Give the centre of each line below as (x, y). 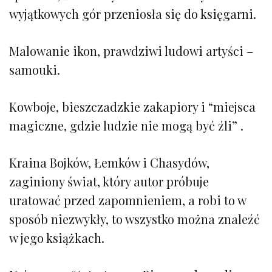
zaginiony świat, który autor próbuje (109, 181)
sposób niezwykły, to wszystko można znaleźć (134, 219)
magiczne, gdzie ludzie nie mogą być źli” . (126, 125)
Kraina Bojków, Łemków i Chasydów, (109, 162)
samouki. (35, 69)
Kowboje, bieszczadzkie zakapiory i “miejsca (132, 106)
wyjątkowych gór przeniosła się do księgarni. (133, 13)
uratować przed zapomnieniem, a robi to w (127, 200)
